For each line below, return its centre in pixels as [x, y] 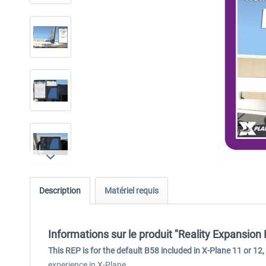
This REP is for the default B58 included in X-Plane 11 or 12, [156, 251]
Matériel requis [132, 191]
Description [60, 191]
